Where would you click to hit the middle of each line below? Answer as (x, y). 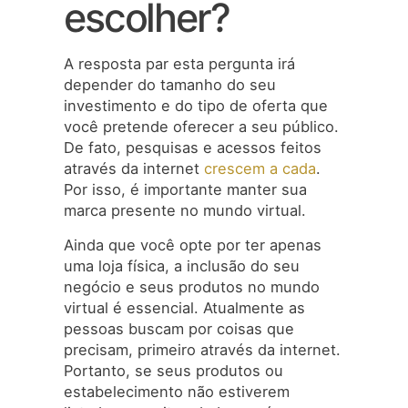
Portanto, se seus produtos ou (173, 370)
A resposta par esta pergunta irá (179, 64)
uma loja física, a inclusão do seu (182, 265)
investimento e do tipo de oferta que (196, 106)
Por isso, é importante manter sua (185, 190)
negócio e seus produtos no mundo (192, 286)
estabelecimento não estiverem (177, 391)
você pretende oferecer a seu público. (201, 127)
